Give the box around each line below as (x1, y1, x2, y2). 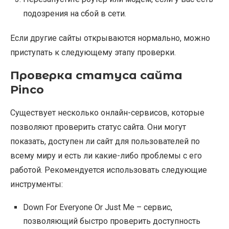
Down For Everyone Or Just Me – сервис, (23, 202, 172, 213)
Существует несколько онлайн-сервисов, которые (10, 108, 204, 118)
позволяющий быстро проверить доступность (23, 216, 200, 226)
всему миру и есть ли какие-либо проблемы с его (10, 151, 202, 161)
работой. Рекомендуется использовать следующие (10, 165, 207, 175)
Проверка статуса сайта (10, 68, 182, 83)
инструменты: (10, 179, 63, 190)
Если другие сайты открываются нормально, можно (10, 33, 210, 43)
